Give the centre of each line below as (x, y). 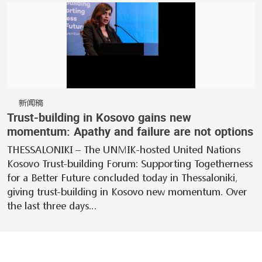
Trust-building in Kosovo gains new (99, 117)
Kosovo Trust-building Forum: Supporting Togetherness (130, 164)
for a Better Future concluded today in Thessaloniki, (122, 178)
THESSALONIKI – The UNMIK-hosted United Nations (124, 150)
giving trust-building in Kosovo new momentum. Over (127, 192)
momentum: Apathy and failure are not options (130, 131)
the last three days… (52, 206)
